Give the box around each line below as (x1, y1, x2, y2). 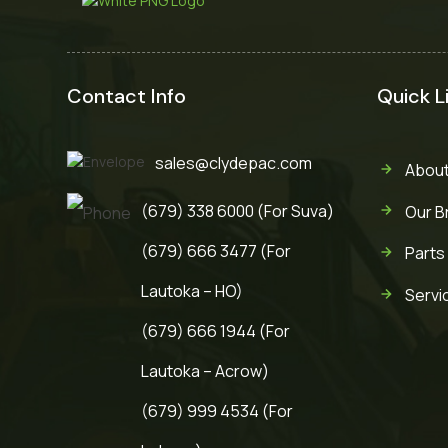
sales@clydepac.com (155, 152, 313, 175)
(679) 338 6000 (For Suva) (141, 200, 335, 223)
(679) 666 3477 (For (141, 240, 292, 263)
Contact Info (67, 83, 187, 110)
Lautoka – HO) (141, 280, 244, 303)
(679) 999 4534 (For (141, 400, 294, 423)
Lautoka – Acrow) (141, 360, 270, 383)
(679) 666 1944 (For (141, 320, 291, 343)
